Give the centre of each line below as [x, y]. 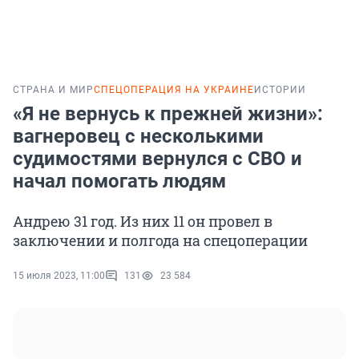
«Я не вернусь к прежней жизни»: [168, 114]
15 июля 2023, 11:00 [59, 276]
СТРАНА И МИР [53, 90]
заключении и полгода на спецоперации [160, 241]
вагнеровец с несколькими [138, 137]
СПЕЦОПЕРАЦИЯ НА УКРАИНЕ [174, 90]
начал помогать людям [119, 182]
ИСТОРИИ [280, 90]
